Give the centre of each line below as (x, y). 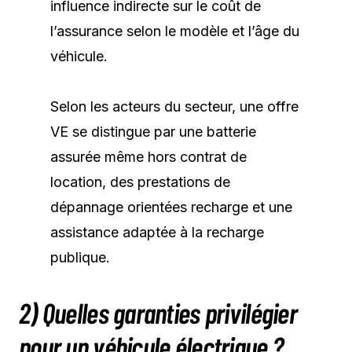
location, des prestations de (140, 181)
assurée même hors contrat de (148, 156)
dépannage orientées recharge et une (171, 207)
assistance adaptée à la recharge (157, 232)
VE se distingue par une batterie (153, 131)
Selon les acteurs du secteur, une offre (174, 106)
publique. (80, 257)
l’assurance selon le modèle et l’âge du (175, 31)
